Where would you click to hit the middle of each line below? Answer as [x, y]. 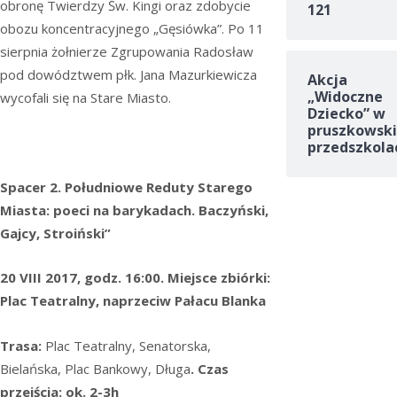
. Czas [210, 368]
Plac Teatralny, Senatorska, [128, 345]
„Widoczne [345, 97]
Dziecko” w [346, 114]
